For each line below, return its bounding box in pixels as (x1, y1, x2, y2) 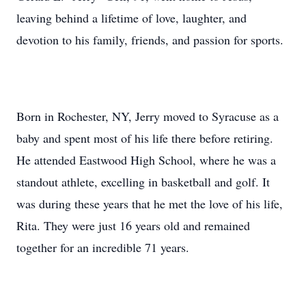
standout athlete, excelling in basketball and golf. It (16, 173, 270, 190)
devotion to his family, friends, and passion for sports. (16, 31, 283, 48)
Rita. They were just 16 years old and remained (16, 217, 250, 234)
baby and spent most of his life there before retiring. (16, 130, 273, 146)
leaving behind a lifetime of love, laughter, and (16, 10, 247, 26)
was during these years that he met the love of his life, (16, 195, 283, 212)
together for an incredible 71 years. (16, 239, 189, 255)
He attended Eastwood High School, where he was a (16, 152, 276, 168)
